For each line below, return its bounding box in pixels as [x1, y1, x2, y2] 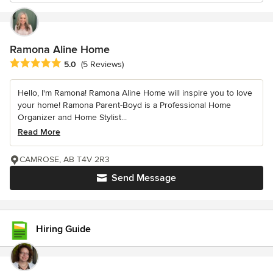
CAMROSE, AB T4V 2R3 [19, 154, 110, 165]
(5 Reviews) [81, 59, 124, 70]
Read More [18, 127, 60, 138]
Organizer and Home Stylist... [18, 112, 127, 123]
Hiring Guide [36, 223, 91, 235]
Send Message [112, 172, 176, 185]
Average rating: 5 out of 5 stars [9, 57, 140, 70]
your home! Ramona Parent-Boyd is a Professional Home [18, 100, 231, 111]
